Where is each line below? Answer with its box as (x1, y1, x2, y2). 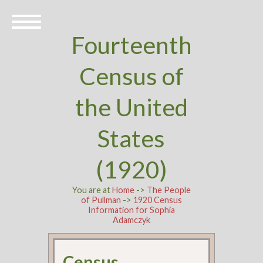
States (97, 124, 166, 153)
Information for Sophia (87, 205, 175, 215)
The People (146, 185, 191, 195)
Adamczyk (112, 215, 150, 225)
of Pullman (80, 195, 121, 205)
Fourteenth (70, 31, 192, 59)
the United (75, 93, 188, 122)
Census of (79, 62, 184, 90)
